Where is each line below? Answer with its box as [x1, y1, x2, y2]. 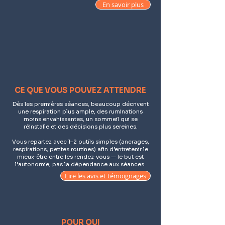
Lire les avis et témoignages [65, 171, 146, 180]
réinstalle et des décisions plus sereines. [23, 123, 138, 130]
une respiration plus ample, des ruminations [18, 108, 143, 115]
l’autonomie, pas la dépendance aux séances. [15, 161, 146, 168]
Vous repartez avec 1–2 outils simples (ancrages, [12, 138, 149, 145]
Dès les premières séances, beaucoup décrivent [12, 100, 149, 107]
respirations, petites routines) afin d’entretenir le [13, 146, 148, 153]
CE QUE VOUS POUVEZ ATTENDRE [15, 85, 146, 95]
